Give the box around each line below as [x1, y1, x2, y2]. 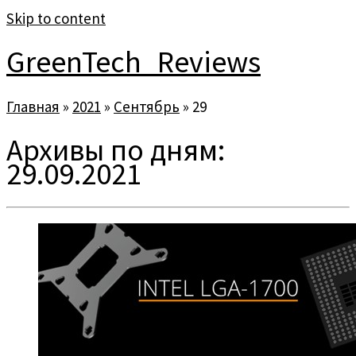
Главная [6, 96, 60, 116]
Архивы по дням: [6, 131, 225, 169]
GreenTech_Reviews [6, 43, 261, 81]
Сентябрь [114, 96, 180, 116]
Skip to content [6, 9, 106, 28]
